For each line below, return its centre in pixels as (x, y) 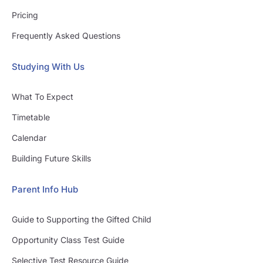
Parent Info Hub (45, 190)
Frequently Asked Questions (66, 36)
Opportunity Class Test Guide (68, 240)
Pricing (25, 15)
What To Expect (42, 97)
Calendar (29, 138)
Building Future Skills (51, 159)
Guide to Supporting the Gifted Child (81, 220)
